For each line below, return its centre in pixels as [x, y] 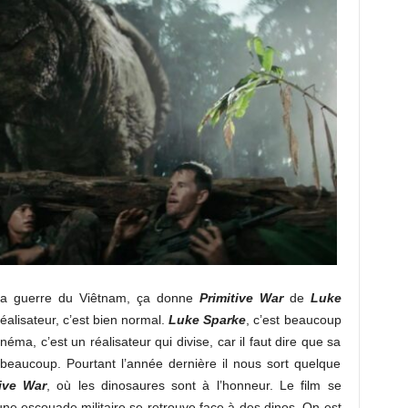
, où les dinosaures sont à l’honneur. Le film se [194, 386]
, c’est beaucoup [294, 320]
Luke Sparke [206, 320]
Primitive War [241, 298]
